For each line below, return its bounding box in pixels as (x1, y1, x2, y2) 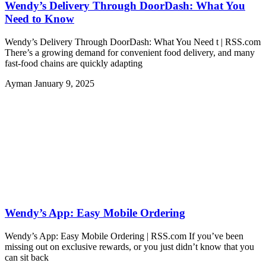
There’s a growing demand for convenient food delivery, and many (5, 47, 255, 58)
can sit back (5, 252, 49, 263)
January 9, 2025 (34, 78, 94, 88)
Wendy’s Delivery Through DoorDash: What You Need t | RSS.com (5, 36, 261, 47)
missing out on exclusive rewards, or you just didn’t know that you (5, 242, 254, 252)
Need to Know (5, 12, 74, 25)
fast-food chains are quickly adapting (5, 58, 142, 68)
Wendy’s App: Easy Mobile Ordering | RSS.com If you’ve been (5, 231, 243, 242)
